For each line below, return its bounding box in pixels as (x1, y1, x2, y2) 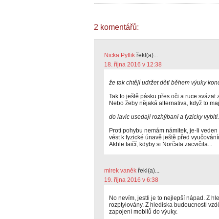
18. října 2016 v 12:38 (104, 61, 162, 68)
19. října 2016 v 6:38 (104, 176, 158, 183)
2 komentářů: (94, 23, 139, 31)
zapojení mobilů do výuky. (109, 208, 177, 215)
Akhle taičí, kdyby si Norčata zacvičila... (109, 141, 212, 148)
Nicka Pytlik (104, 52, 135, 59)
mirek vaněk (104, 167, 136, 174)
